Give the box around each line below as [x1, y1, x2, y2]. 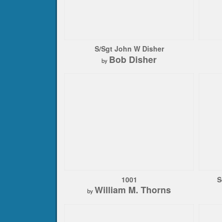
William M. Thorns [95, 183, 171, 197]
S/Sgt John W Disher [94, 44, 164, 54]
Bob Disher [109, 53, 157, 66]
